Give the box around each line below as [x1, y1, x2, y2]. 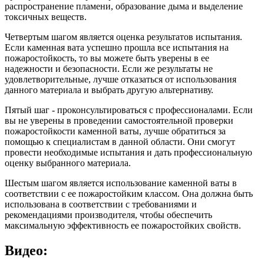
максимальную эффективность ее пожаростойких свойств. [5, 220, 241, 231]
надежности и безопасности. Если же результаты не [5, 64, 213, 74]
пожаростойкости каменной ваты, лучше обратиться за [5, 126, 226, 137]
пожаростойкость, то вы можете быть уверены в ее [5, 53, 209, 64]
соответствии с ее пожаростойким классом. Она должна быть [5, 189, 253, 199]
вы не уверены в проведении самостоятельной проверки [5, 115, 233, 126]
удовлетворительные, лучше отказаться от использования [5, 74, 236, 85]
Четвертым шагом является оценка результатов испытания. [5, 32, 242, 42]
